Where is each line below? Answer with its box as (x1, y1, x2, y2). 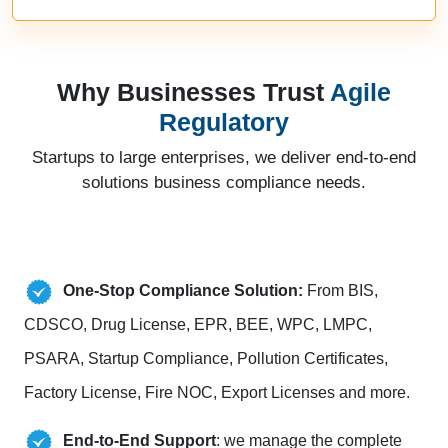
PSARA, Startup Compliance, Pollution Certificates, (24, 350, 388, 368)
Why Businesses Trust (57, 78, 324, 107)
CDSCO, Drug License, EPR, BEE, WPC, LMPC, (24, 316, 372, 334)
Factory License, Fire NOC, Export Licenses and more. (24, 384, 410, 402)
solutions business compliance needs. (82, 173, 366, 193)
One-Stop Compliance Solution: (63, 282, 303, 300)
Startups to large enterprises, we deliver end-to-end (32, 148, 416, 168)
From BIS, (303, 282, 378, 300)
